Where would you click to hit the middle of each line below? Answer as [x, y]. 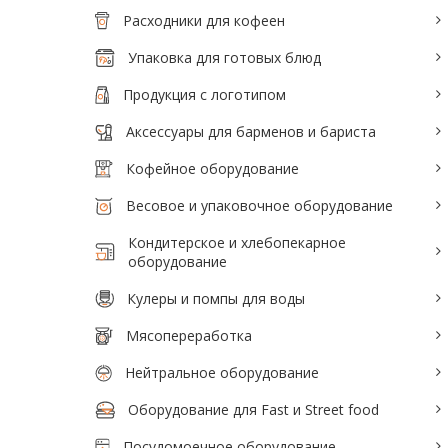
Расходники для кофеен [204, 20]
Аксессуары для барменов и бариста [251, 131]
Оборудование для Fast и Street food [253, 409]
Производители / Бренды [163, 161]
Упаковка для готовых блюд [224, 57]
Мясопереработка [189, 335]
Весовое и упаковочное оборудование [259, 205]
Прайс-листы [121, 202]
